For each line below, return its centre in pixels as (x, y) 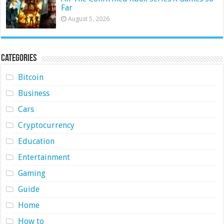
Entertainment (44, 157)
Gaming (31, 173)
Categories (19, 58)
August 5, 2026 (89, 18)
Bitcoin (30, 77)
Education (36, 141)
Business (33, 93)
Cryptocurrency (46, 125)
